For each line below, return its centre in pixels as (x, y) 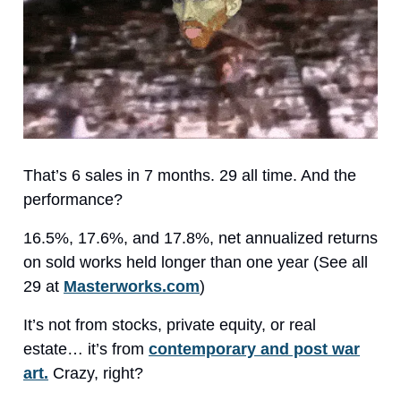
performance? (73, 199)
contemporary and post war (254, 349)
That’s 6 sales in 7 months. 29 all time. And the (190, 175)
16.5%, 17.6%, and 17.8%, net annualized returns (200, 238)
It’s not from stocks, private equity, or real (170, 324)
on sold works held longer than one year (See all (196, 262)
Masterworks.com (132, 286)
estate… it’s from (86, 349)
